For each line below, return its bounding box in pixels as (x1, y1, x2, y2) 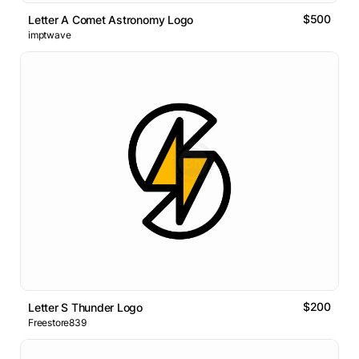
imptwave (28, 29, 71, 42)
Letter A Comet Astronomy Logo (28, 13, 194, 27)
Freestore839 (28, 317, 87, 329)
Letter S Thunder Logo (28, 301, 143, 315)
